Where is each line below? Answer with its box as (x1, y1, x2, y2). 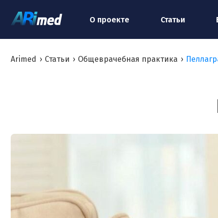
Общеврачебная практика (78, 54, 178, 64)
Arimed (11, 54, 36, 64)
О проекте (90, 15, 129, 24)
